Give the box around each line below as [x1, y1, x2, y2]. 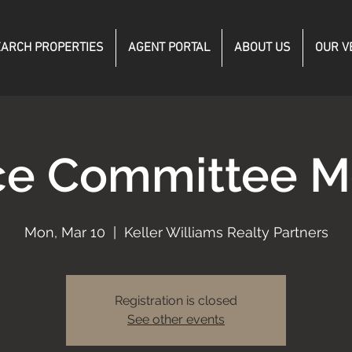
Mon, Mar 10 [24, 224, 105, 240]
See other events [127, 312, 225, 327]
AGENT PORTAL [128, 40, 210, 56]
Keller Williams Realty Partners [123, 224, 328, 240]
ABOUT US [234, 40, 291, 56]
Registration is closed [115, 293, 237, 308]
